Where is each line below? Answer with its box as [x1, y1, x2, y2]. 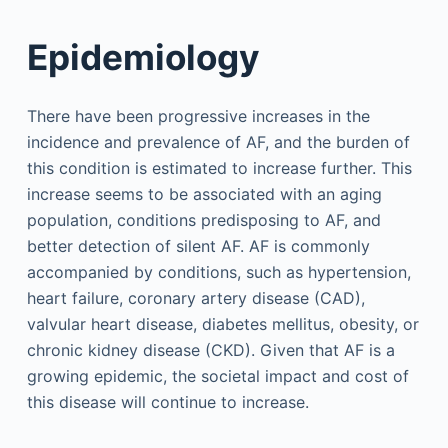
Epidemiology [26, 35, 260, 78]
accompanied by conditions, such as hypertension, [26, 262, 411, 282]
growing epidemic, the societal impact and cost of [26, 366, 409, 386]
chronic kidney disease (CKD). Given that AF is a [26, 340, 395, 360]
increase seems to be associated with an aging [26, 184, 382, 204]
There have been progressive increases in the [26, 106, 370, 126]
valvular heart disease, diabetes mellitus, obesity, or [26, 314, 419, 334]
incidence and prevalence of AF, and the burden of [26, 132, 410, 152]
